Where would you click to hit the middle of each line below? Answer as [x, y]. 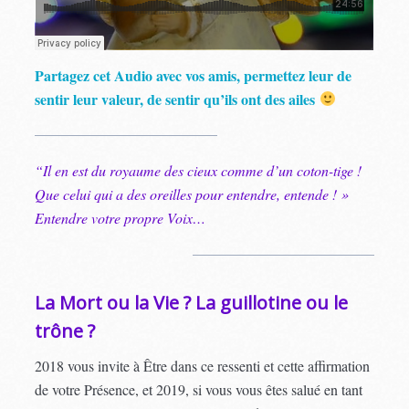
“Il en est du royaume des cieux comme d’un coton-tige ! [199, 170]
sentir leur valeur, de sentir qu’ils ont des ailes [177, 99]
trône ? [65, 330]
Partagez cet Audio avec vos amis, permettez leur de [194, 75]
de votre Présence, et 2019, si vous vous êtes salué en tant [199, 389]
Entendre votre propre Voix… [121, 217]
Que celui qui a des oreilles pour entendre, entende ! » [192, 194]
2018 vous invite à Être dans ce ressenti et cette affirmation [203, 365]
